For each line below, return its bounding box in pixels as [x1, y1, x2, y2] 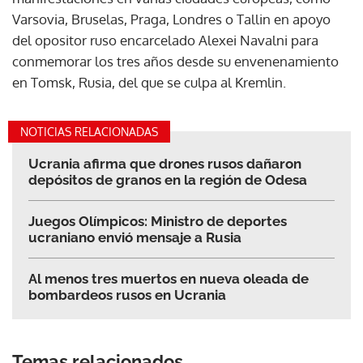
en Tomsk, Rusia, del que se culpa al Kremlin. [12, 74, 286, 92]
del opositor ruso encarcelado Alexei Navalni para [12, 32, 318, 49]
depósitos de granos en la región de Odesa [28, 172, 307, 189]
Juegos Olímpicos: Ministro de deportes [28, 213, 287, 230]
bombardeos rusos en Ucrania [28, 287, 226, 304]
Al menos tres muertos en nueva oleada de [28, 271, 309, 288]
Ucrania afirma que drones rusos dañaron [28, 156, 301, 173]
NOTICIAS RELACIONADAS [20, 125, 158, 139]
